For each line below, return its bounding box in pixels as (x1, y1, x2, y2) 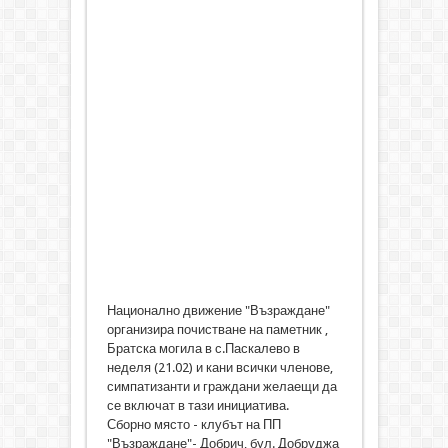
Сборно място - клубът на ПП (106, 417, 281, 433)
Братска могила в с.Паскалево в (106, 341, 300, 357)
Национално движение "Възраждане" (106, 303, 330, 319)
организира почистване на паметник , (106, 322, 328, 338)
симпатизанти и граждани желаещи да (106, 379, 337, 395)
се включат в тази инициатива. (106, 398, 289, 414)
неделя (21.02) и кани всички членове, (106, 360, 333, 376)
